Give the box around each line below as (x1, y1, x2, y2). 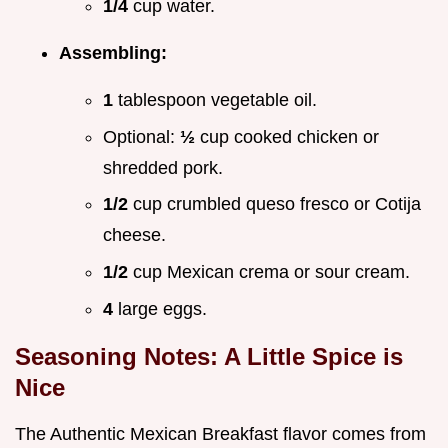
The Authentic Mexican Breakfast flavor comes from (15, 423, 426, 444)
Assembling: (59, 43, 167, 64)
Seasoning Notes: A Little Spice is (15, 342, 403, 370)
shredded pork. (103, 157, 223, 178)
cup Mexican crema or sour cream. (133, 261, 410, 282)
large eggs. (118, 298, 207, 319)
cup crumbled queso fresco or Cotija (133, 194, 421, 215)
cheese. (103, 225, 166, 246)
